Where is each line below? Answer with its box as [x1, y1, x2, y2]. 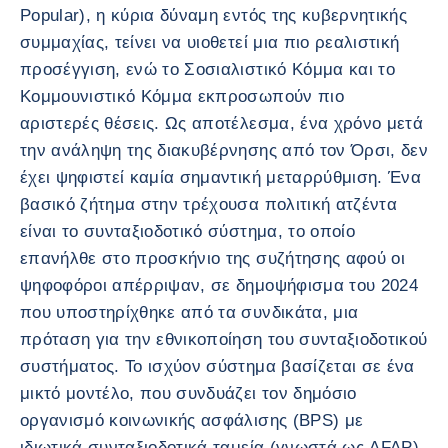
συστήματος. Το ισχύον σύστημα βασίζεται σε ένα [20, 357, 415, 376]
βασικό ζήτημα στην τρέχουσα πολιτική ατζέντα [20, 195, 397, 214]
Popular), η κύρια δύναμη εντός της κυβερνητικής [20, 6, 407, 25]
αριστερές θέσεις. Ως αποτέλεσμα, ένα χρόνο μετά [20, 114, 423, 133]
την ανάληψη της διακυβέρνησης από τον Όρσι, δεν [20, 141, 428, 160]
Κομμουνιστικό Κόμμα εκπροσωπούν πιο [20, 87, 344, 106]
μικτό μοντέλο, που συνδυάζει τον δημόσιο [20, 384, 357, 403]
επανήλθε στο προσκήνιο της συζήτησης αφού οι [20, 249, 405, 268]
